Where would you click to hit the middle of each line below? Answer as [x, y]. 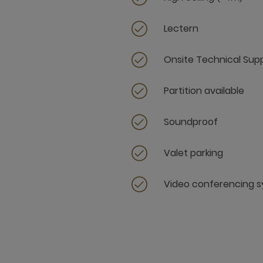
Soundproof [191, 122]
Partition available [204, 91]
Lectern [181, 28]
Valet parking [193, 153]
